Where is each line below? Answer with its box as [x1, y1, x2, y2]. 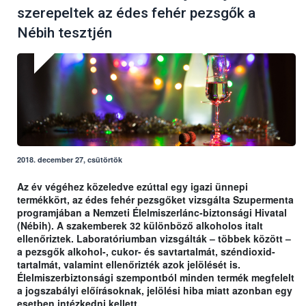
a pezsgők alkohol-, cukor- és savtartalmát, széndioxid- [17, 245, 275, 259]
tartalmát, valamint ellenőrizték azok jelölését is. [17, 258, 240, 272]
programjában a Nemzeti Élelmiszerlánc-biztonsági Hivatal [17, 206, 287, 220]
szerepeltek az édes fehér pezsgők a [17, 5, 255, 22]
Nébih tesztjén [17, 25, 112, 42]
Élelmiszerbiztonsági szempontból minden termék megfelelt [17, 270, 294, 285]
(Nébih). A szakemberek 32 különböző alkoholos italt [17, 219, 263, 233]
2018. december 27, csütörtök [17, 154, 122, 165]
